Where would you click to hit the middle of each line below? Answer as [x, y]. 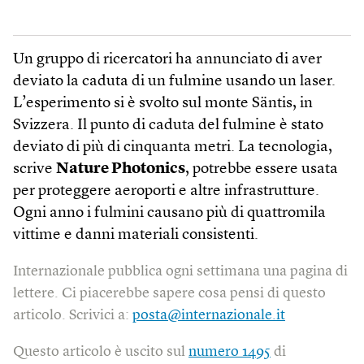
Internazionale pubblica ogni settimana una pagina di [180, 271]
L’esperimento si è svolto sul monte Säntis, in [163, 104]
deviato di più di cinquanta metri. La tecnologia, [173, 147]
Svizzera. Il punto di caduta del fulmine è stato [168, 126]
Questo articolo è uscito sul [101, 352]
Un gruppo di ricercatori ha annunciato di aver [167, 60]
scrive [35, 169]
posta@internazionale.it [209, 315]
